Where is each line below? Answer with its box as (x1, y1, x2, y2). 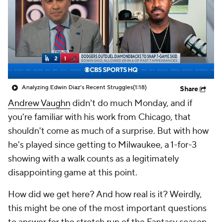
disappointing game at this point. (8, 167, 139, 178)
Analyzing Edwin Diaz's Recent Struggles (22, 84, 133, 91)
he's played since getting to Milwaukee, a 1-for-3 (8, 139, 197, 151)
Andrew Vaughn (8, 98, 70, 109)
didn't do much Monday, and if (70, 98, 192, 109)
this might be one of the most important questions (8, 203, 207, 214)
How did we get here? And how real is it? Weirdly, (8, 189, 202, 200)
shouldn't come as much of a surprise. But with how (8, 125, 209, 137)
